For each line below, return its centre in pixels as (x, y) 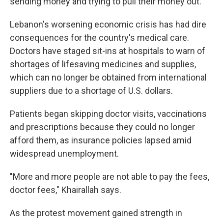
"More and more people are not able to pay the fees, (110, 177)
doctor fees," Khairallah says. (66, 190)
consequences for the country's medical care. (99, 38)
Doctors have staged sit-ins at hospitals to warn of (108, 51)
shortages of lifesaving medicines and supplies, (103, 64)
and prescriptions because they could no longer (102, 127)
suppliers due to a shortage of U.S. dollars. (91, 91)
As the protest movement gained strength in (96, 213)
